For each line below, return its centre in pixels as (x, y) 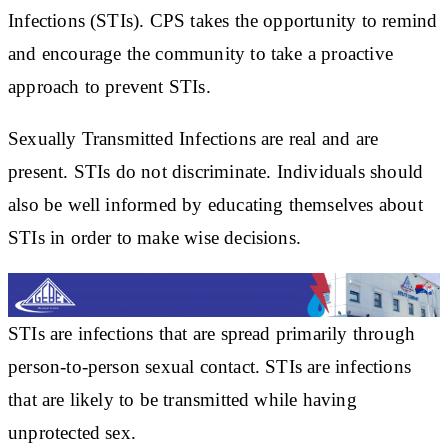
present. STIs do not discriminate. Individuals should (216, 171)
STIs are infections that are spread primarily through (212, 333)
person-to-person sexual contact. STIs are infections (209, 366)
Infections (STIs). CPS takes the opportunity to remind (223, 20)
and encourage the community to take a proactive (200, 53)
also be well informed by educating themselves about (215, 204)
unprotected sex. (72, 432)
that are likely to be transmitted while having (182, 399)
